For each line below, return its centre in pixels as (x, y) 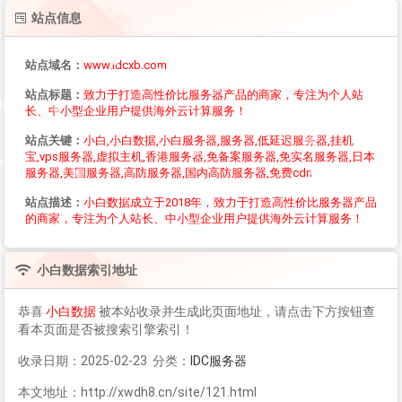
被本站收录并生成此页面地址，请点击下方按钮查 (237, 311)
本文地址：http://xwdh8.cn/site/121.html (137, 392)
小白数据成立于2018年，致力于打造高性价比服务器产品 (230, 202)
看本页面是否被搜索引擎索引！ (106, 329)
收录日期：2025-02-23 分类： (104, 360)
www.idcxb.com (125, 65)
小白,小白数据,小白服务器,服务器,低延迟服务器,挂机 (218, 140)
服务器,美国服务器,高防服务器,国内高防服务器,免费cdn (169, 172)
